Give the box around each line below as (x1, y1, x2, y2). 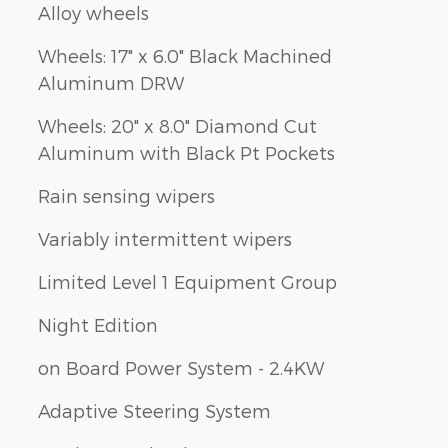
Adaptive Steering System (38, 399, 271, 421)
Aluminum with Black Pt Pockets (38, 141, 335, 163)
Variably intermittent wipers (38, 227, 292, 249)
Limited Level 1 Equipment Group (38, 270, 337, 292)
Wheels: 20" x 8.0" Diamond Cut (38, 114, 317, 136)
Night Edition (38, 313, 158, 335)
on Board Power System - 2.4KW (38, 356, 324, 378)
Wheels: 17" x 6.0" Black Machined (38, 44, 332, 66)
